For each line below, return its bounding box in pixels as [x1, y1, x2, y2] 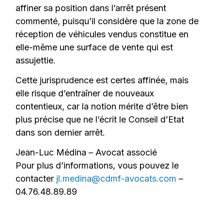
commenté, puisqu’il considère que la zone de [15, 15, 199, 26]
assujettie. [15, 55, 56, 65]
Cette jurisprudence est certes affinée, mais [15, 75, 189, 85]
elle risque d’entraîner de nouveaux [15, 88, 155, 98]
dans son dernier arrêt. [15, 127, 106, 138]
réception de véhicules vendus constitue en [15, 29, 189, 39]
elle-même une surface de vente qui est [15, 42, 173, 52]
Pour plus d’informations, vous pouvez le [15, 160, 179, 171]
